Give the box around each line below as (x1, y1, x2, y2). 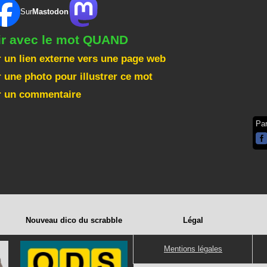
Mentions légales (164, 244, 222, 253)
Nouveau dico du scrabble (26, 216, 122, 225)
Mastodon (32, 7, 69, 17)
